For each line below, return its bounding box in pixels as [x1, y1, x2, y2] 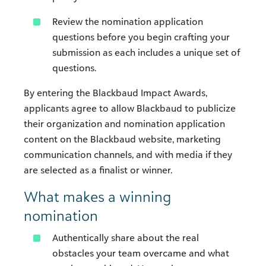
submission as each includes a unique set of [52, 46, 240, 58]
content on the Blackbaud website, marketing [24, 133, 221, 145]
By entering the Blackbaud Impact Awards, [24, 87, 207, 99]
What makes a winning [24, 188, 171, 205]
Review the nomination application [52, 15, 203, 27]
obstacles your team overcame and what [52, 247, 229, 259]
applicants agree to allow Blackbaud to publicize [24, 102, 236, 114]
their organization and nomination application [24, 118, 225, 129]
